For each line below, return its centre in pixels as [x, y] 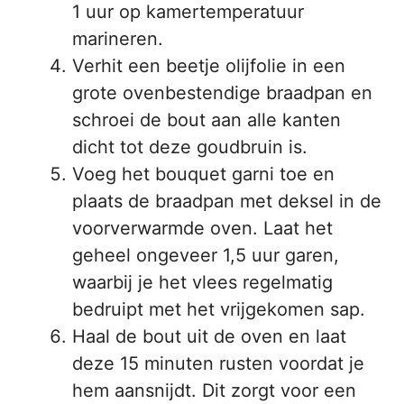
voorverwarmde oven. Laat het [202, 229]
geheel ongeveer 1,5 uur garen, [206, 256]
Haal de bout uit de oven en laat [209, 337]
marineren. [118, 39]
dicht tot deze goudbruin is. [190, 147]
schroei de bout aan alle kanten [207, 120]
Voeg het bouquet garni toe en [203, 174]
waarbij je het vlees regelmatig [202, 283]
